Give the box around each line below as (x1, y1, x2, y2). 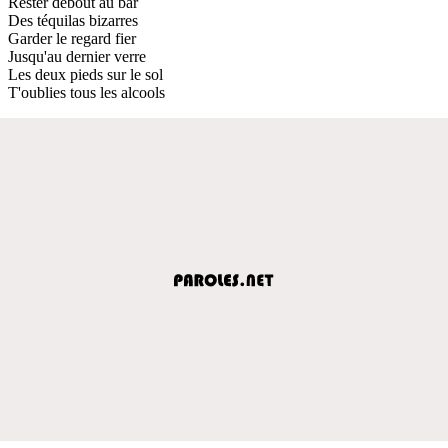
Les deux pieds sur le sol (8, 65, 163, 83)
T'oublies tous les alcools (8, 83, 165, 101)
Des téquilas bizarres (8, 11, 138, 29)
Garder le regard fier (8, 29, 136, 47)
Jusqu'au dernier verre (8, 47, 146, 65)
